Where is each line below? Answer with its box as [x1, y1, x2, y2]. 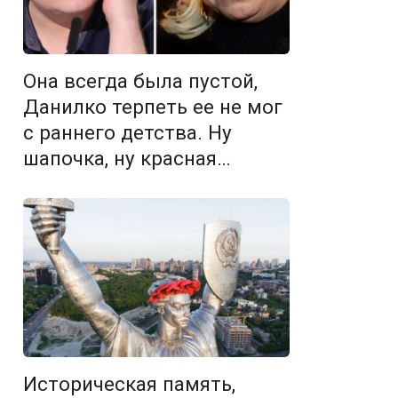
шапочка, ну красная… [23, 147, 231, 171]
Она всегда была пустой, [23, 69, 258, 93]
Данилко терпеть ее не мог [23, 95, 283, 119]
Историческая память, [23, 372, 235, 396]
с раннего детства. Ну [23, 121, 232, 145]
